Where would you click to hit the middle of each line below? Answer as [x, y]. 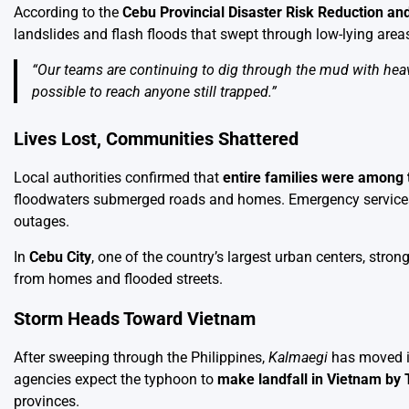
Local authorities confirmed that [118, 178]
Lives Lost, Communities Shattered [156, 139]
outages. [42, 222]
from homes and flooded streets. [118, 279]
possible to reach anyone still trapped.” [154, 91]
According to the [68, 12]
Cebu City [60, 257]
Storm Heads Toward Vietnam [135, 319]
